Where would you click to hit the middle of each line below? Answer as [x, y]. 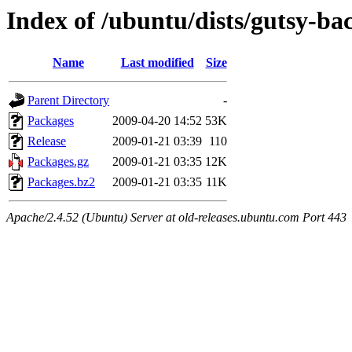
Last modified [157, 63]
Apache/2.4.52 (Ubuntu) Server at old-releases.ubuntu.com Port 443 [176, 218]
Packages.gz [58, 162]
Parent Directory [68, 101]
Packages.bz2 [61, 182]
